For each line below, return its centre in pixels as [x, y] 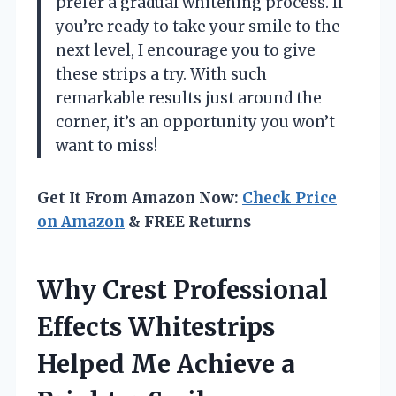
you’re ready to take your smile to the [198, 26]
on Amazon [81, 221]
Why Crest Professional [183, 289]
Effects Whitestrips [156, 327]
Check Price [289, 198]
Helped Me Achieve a [166, 364]
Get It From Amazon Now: [140, 198]
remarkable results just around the [189, 98]
